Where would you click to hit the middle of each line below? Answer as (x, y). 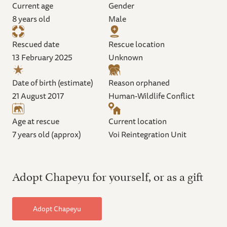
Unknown (126, 57)
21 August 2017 (38, 96)
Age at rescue (36, 121)
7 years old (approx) (47, 134)
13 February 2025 (42, 57)
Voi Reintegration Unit (147, 134)
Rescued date (36, 44)
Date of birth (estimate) (53, 82)
